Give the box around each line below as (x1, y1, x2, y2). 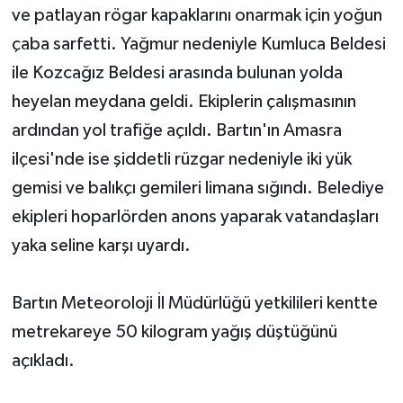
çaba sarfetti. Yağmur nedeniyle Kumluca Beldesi (11, 35, 386, 54)
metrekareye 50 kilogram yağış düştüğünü (11, 323, 337, 342)
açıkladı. (11, 352, 75, 371)
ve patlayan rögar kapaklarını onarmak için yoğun (11, 6, 382, 25)
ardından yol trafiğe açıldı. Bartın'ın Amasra (11, 121, 342, 140)
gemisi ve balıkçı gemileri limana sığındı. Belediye (11, 179, 384, 198)
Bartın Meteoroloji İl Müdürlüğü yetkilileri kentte (11, 294, 378, 313)
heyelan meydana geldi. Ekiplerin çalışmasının (11, 93, 356, 112)
